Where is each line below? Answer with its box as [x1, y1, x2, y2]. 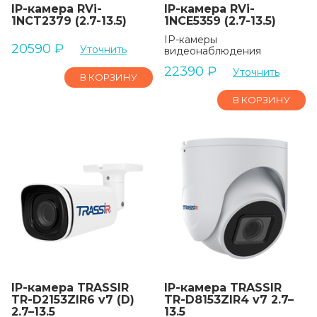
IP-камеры [164, 33, 217, 46]
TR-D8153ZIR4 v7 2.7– [164, 293, 294, 306]
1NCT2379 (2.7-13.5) [11, 14, 127, 28]
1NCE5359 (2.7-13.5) [164, 14, 276, 28]
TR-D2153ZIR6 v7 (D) [11, 293, 134, 306]
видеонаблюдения [164, 45, 261, 57]
